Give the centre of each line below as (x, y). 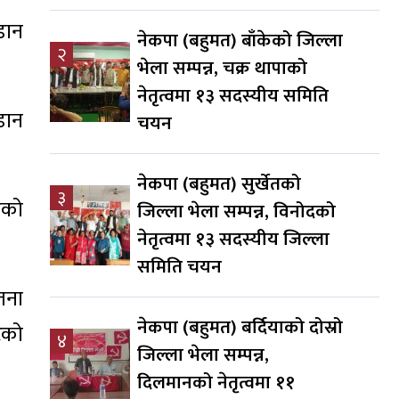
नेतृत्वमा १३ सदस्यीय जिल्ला (233, 240)
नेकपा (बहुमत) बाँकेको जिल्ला (240, 41)
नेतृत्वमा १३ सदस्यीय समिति (233, 96)
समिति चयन (179, 267)
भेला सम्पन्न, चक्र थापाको (222, 69)
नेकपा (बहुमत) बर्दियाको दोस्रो (240, 328)
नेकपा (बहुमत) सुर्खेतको (219, 184)
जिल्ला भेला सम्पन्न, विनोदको (236, 212)
